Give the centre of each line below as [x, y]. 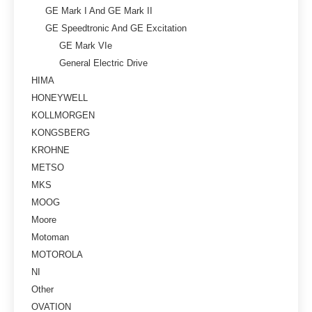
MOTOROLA [57, 254]
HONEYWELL [60, 97]
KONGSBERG [61, 132]
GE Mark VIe [86, 45]
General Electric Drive [103, 63]
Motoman [50, 237]
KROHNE [50, 150]
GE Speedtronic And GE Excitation [116, 28]
